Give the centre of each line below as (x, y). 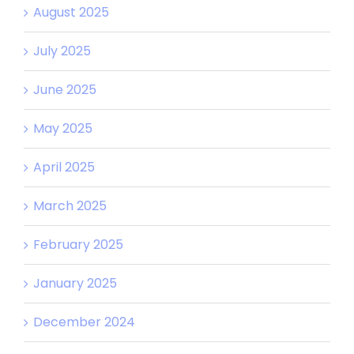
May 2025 (63, 128)
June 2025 (65, 89)
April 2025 (64, 167)
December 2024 (84, 322)
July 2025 (62, 51)
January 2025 (75, 283)
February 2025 (78, 244)
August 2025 (71, 12)
